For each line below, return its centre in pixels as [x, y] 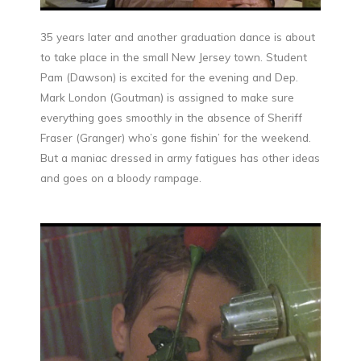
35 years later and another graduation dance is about [178, 37]
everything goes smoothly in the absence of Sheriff [171, 118]
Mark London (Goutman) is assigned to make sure [167, 98]
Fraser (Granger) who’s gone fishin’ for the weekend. [176, 138]
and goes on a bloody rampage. [121, 178]
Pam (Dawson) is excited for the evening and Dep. [169, 77]
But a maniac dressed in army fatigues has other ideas [180, 158]
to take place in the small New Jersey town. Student [174, 57]
